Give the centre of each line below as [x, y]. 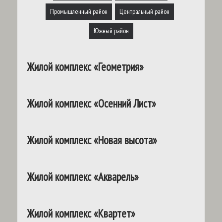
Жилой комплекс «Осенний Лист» [92, 104]
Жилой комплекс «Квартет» [81, 214]
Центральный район [144, 12]
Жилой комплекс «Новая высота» [92, 140]
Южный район [111, 31]
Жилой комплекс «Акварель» [83, 177]
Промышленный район [79, 12]
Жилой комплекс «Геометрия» [85, 67]
